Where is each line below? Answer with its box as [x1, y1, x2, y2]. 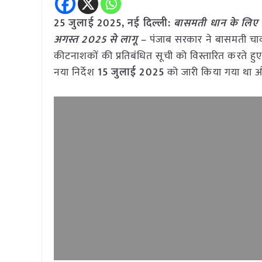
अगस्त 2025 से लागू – [54, 31, 150, 49]
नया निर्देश [54, 64, 98, 81]
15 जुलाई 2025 [97, 64, 164, 81]
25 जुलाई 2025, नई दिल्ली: [54, 15, 171, 32]
